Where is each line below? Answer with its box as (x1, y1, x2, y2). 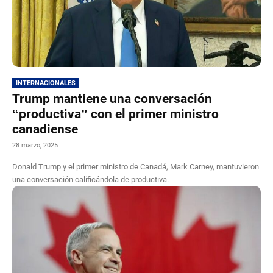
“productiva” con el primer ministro (12, 106, 219, 121)
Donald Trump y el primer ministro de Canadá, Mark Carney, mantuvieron (12, 161, 259, 171)
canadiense (12, 121, 78, 136)
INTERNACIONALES (16, 79, 76, 87)
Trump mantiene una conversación (12, 91, 212, 106)
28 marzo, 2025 (12, 141, 58, 149)
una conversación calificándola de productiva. (12, 174, 169, 184)
